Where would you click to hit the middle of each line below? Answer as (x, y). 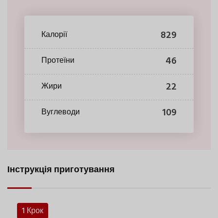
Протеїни (58, 61)
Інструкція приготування (61, 170)
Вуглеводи (61, 113)
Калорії (54, 35)
